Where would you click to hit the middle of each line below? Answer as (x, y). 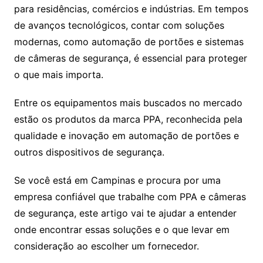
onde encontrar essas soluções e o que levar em (122, 229)
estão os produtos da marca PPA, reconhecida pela (128, 119)
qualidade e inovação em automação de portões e (126, 135)
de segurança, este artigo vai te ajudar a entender (125, 213)
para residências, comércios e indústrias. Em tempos (131, 9)
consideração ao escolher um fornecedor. (106, 246)
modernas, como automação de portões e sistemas (129, 41)
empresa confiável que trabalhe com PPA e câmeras (130, 196)
